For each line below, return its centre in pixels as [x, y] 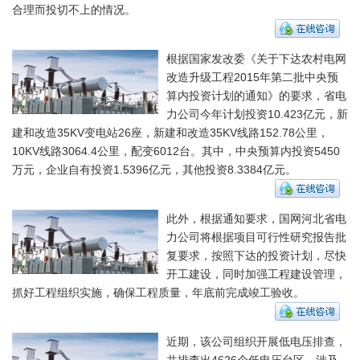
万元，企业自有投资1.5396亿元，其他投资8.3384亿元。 [154, 169]
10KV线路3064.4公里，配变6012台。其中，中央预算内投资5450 [176, 151]
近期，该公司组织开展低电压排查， [256, 341]
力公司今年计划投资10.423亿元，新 [257, 114]
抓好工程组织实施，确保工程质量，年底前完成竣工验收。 [158, 292]
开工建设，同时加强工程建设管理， [256, 274]
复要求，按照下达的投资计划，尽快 [256, 255]
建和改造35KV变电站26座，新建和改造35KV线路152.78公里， [170, 132]
